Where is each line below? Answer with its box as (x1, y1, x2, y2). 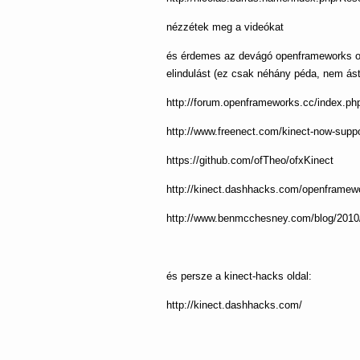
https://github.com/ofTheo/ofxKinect (166, 154, 333, 166)
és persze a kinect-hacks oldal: (166, 270, 312, 282)
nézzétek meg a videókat (166, 21, 284, 33)
